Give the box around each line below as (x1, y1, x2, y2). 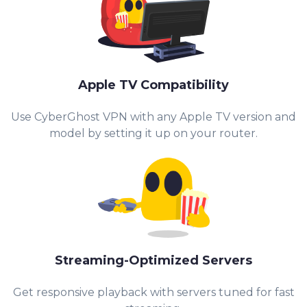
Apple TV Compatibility (78, 77, 229, 93)
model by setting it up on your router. (49, 127, 258, 140)
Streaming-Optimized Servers (55, 253, 252, 269)
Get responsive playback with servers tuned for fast (12, 286, 295, 299)
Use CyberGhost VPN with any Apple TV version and (11, 110, 296, 124)
